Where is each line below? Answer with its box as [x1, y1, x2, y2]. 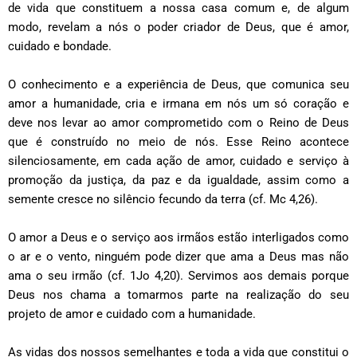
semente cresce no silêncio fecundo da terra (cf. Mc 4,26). [8, 192, 318, 207]
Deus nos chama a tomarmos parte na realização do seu [8, 288, 349, 303]
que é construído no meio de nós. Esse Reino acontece [8, 135, 349, 150]
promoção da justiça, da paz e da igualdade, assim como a [8, 173, 349, 188]
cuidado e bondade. [8, 39, 112, 54]
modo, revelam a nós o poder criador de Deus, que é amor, [8, 20, 349, 35]
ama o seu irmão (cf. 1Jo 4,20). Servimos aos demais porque [8, 269, 349, 284]
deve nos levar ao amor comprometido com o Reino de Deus [8, 116, 349, 131]
